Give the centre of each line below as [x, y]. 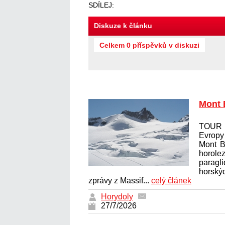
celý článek [171, 180]
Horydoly [117, 196]
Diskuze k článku [123, 25]
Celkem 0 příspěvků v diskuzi [149, 45]
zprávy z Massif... [120, 180]
